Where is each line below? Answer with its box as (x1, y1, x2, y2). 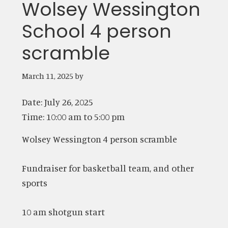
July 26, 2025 (44, 96, 93, 107)
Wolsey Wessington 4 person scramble (21, 133, 177, 145)
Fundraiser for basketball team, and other (21, 162, 194, 174)
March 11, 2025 (21, 70, 73, 81)
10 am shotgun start (21, 206, 105, 217)
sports (21, 177, 47, 188)
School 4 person (21, 18, 172, 44)
